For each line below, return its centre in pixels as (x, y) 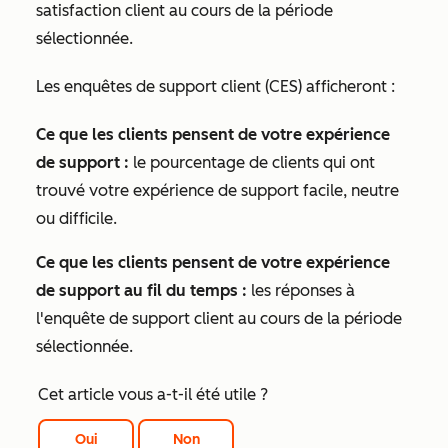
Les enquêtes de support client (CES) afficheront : (215, 87)
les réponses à (301, 291)
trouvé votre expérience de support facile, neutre (217, 191)
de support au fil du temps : (141, 291)
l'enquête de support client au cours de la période (219, 319)
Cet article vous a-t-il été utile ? (153, 395)
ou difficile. (76, 219)
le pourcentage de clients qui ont (252, 163)
